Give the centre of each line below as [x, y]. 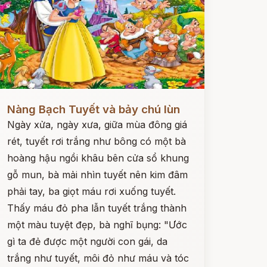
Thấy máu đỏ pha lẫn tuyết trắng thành [97, 208]
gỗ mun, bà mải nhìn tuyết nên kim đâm [97, 175]
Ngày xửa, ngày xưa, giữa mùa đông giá [97, 125]
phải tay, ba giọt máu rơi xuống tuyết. [91, 191]
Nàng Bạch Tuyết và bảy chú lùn [93, 109]
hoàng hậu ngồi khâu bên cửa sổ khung [98, 158]
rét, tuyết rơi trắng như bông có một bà [96, 141]
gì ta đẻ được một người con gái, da [87, 241]
